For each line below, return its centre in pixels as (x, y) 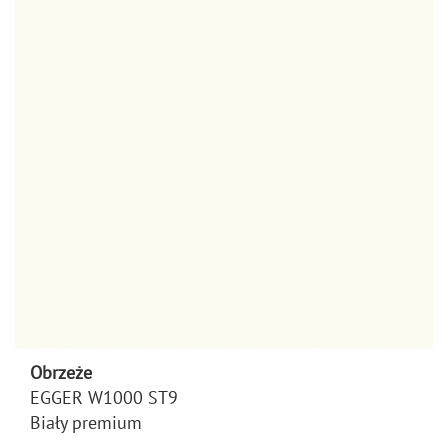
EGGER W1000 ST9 (104, 397)
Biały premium (86, 422)
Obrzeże (61, 372)
